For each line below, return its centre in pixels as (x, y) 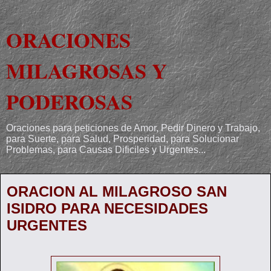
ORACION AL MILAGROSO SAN (117, 191)
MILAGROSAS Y (87, 70)
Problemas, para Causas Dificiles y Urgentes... (106, 150)
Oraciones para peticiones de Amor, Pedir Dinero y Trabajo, (133, 128)
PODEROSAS (69, 101)
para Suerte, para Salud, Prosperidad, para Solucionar (122, 139)
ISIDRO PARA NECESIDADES (107, 208)
